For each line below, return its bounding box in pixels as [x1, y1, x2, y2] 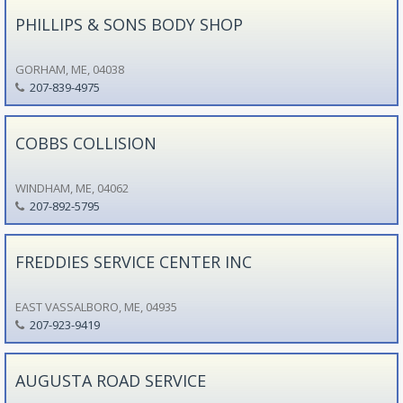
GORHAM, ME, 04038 [14, 60, 124, 77]
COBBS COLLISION [14, 131, 157, 154]
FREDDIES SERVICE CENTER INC [14, 250, 252, 273]
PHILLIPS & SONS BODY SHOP [14, 13, 243, 35]
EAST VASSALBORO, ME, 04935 [14, 298, 177, 315]
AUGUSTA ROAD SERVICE [14, 369, 206, 391]
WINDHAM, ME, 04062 [14, 179, 129, 196]
